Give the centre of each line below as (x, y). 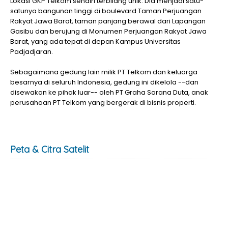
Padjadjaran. (32, 52)
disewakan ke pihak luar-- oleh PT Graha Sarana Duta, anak (109, 93)
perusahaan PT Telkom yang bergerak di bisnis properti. (103, 103)
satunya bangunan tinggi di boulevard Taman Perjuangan (106, 11)
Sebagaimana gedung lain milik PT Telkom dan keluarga (104, 72)
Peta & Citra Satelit (50, 150)
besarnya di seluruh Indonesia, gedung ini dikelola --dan (104, 82)
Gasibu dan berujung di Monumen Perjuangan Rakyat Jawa (108, 32)
